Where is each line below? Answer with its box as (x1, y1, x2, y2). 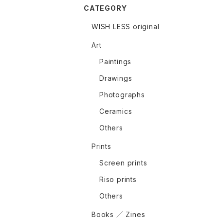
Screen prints (99, 159, 147, 167)
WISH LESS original (91, 22, 160, 31)
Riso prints (99, 175, 137, 184)
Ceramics (99, 107, 132, 116)
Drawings (99, 74, 132, 83)
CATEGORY (84, 4, 127, 13)
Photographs (99, 91, 145, 99)
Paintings (99, 57, 132, 66)
